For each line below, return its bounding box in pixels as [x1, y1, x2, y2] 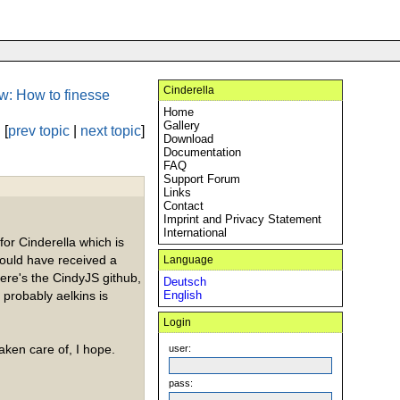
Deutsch [163, 275, 206, 288]
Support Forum [163, 172, 240, 186]
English [163, 288, 202, 302]
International [163, 226, 227, 239]
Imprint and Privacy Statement [163, 212, 321, 226]
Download [163, 132, 213, 146]
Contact [163, 199, 204, 212]
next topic [80, 123, 141, 138]
